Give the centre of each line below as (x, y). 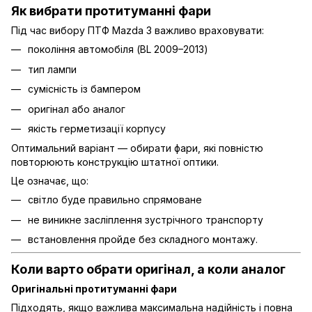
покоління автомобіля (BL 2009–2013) (118, 49)
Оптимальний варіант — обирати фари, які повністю (137, 148)
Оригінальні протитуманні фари (94, 289)
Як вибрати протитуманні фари (111, 10)
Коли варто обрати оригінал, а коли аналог (148, 269)
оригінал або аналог (77, 109)
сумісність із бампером (84, 89)
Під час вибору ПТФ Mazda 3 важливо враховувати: (138, 31)
